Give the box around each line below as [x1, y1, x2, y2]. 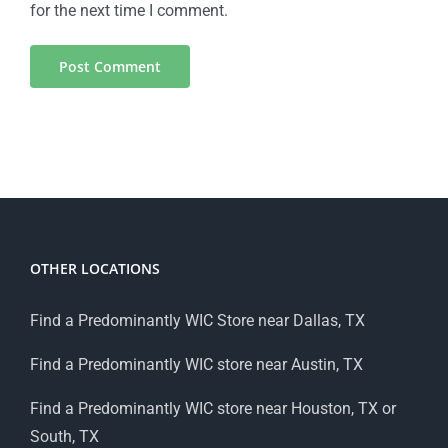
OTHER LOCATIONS [30, 258, 160, 278]
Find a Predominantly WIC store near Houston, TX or [30, 398, 396, 418]
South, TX [30, 426, 99, 446]
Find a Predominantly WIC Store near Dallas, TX [30, 310, 365, 330]
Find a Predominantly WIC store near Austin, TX [30, 354, 363, 374]
